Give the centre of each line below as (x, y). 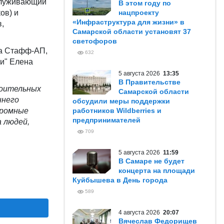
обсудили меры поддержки (121, 101)
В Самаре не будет (151, 161)
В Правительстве (149, 82)
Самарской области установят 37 (132, 31)
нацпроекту (139, 12)
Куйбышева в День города (120, 180)
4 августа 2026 (141, 212)
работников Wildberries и (117, 110)
